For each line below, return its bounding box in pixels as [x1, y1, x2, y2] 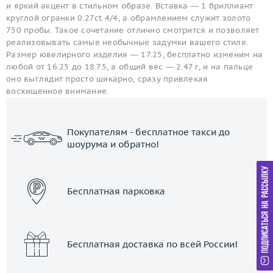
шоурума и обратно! [67, 138, 159, 150]
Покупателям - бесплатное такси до [67, 126, 230, 138]
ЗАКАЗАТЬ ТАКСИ [103, 156, 170, 167]
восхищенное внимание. [6, 86, 109, 97]
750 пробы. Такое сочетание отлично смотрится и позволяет [6, 25, 260, 36]
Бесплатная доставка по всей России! [67, 238, 238, 250]
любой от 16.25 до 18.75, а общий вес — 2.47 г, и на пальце [6, 62, 253, 73]
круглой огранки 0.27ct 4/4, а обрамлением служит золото [6, 13, 251, 24]
